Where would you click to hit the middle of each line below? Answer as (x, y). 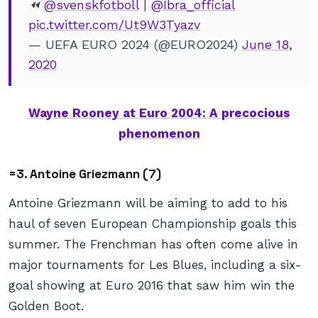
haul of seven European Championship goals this (153, 224)
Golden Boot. (46, 306)
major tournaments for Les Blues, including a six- (155, 265)
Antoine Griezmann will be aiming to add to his (148, 203)
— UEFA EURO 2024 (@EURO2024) (135, 44)
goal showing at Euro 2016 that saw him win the (152, 285)
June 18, (267, 44)
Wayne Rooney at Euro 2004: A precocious (159, 113)
